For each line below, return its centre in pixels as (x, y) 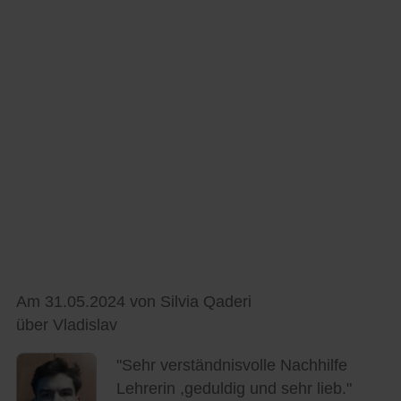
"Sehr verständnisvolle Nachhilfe (231, 366)
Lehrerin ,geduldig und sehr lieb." (234, 389)
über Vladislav (66, 325)
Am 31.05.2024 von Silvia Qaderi (133, 302)
